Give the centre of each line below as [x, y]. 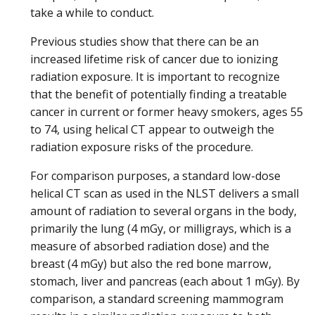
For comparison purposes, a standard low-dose [155, 176]
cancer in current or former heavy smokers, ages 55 [167, 112]
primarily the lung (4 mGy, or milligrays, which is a [161, 229]
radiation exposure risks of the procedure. [142, 147]
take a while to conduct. [92, 13]
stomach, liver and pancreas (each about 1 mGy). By [165, 282]
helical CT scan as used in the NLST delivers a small [165, 194]
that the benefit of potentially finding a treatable [159, 95]
